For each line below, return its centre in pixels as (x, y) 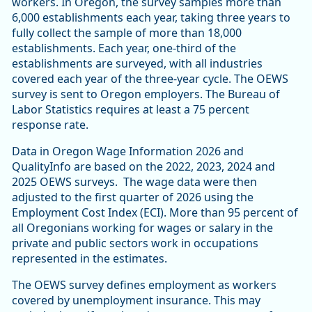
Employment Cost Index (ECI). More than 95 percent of (155, 213)
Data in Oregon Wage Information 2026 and (128, 151)
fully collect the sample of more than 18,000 (127, 33)
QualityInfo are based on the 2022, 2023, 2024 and (143, 167)
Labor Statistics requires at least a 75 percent (131, 110)
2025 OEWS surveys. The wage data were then (134, 182)
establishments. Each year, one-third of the (124, 48)
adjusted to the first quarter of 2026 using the (133, 197)
